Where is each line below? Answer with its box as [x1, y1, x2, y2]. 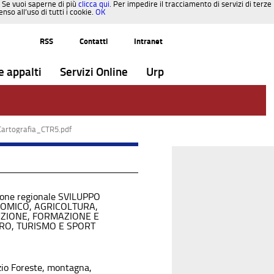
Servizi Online [60, 65, 128, 79]
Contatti [80, 37, 108, 46]
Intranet [134, 37, 163, 46]
